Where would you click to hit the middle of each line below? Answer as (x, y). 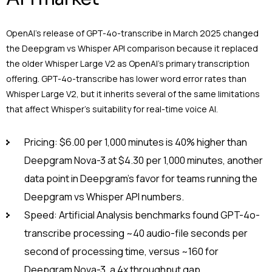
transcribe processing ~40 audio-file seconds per (136, 233)
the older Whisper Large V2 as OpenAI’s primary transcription (128, 64)
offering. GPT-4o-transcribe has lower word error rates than (126, 79)
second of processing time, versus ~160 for (121, 251)
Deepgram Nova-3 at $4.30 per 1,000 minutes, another (144, 160)
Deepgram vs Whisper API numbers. (104, 196)
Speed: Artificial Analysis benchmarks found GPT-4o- (142, 215)
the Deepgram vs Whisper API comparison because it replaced (132, 49)
